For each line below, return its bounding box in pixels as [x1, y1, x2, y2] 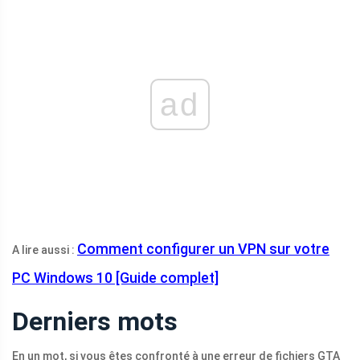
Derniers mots [12, 306, 178, 337]
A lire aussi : [12, 243, 77, 257]
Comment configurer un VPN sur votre [77, 240, 329, 258]
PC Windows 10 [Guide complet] [12, 269, 219, 287]
